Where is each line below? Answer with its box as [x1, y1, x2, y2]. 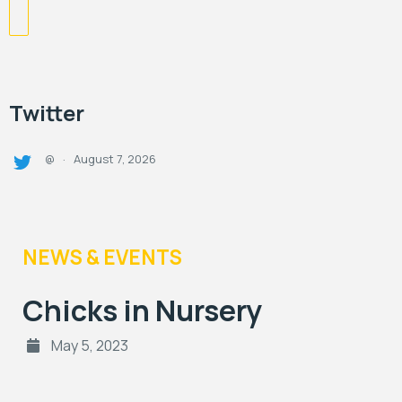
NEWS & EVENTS [22, 242, 182, 271]
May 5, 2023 [48, 335, 128, 355]
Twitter [9, 97, 84, 127]
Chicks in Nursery [22, 290, 262, 330]
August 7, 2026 [74, 150, 156, 167]
